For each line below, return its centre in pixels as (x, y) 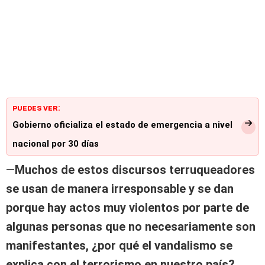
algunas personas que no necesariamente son (131, 227)
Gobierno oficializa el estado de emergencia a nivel (122, 125)
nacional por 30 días (56, 144)
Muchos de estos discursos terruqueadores (135, 170)
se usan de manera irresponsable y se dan (120, 189)
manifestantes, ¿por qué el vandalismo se (119, 246)
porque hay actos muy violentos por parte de (127, 208)
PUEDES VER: (36, 108)
